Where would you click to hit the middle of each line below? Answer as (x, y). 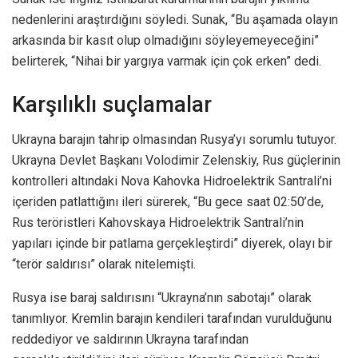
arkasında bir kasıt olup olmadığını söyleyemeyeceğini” (165, 41)
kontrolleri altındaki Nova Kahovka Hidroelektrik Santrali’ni (172, 181)
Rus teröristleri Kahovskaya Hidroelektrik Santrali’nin (158, 223)
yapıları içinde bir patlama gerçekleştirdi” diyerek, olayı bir (172, 244)
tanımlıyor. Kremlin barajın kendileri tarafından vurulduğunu (172, 319)
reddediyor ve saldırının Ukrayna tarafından (130, 340)
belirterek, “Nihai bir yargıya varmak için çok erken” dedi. (167, 62)
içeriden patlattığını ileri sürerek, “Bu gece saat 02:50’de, (168, 202)
